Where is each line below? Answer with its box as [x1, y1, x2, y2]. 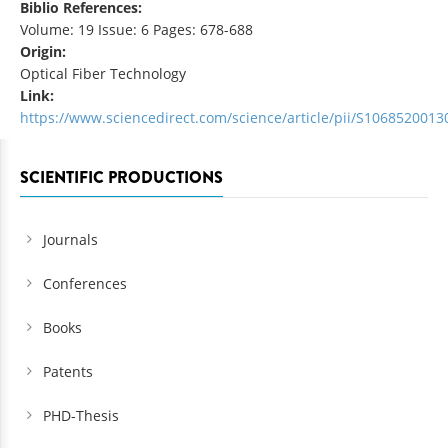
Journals [43, 230, 98, 250]
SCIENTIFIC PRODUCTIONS [20, 166, 223, 190]
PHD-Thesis [43, 406, 119, 426]
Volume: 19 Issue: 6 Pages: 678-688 [20, 20, 253, 40]
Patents [43, 362, 93, 382]
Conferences [43, 274, 127, 294]
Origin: [20, 42, 70, 62]
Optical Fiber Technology [20, 64, 186, 84]
